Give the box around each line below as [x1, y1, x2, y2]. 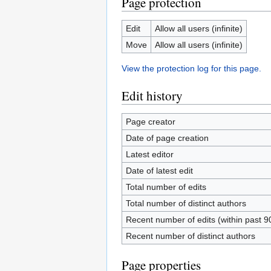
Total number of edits [125, 182, 206, 192]
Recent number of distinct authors [125, 231, 255, 241]
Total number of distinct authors [125, 198, 246, 208]
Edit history [122, 87, 183, 104]
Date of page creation [125, 133, 209, 143]
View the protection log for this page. [122, 64, 261, 73]
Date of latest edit [125, 166, 193, 175]
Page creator [125, 117, 175, 126]
